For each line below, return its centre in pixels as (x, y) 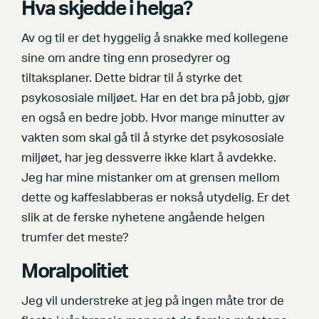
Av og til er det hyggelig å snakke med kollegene (155, 39)
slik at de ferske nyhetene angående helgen (143, 218)
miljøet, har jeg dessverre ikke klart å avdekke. (149, 158)
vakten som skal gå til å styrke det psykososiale (153, 138)
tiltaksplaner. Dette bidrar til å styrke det (132, 79)
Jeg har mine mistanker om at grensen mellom (151, 178)
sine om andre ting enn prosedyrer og (126, 59)
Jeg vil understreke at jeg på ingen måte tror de (153, 302)
